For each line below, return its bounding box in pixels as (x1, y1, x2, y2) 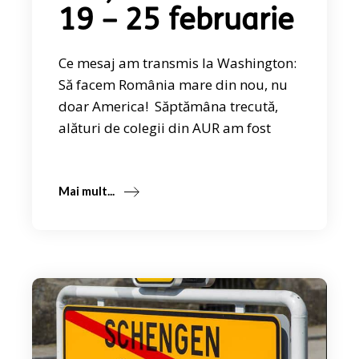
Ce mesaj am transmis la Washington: (58, 53, 297, 72)
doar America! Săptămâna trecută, (58, 96, 279, 115)
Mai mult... (58, 183, 115, 198)
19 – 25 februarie (58, 6, 295, 38)
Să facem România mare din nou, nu (58, 75, 288, 94)
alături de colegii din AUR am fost (58, 118, 272, 137)
